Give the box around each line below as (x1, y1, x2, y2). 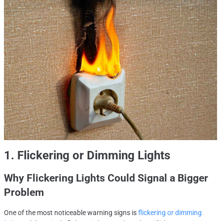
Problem (4, 186, 44, 199)
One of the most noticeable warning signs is (4, 209, 138, 217)
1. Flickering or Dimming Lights (4, 148, 170, 163)
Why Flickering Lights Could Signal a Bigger (4, 172, 208, 184)
